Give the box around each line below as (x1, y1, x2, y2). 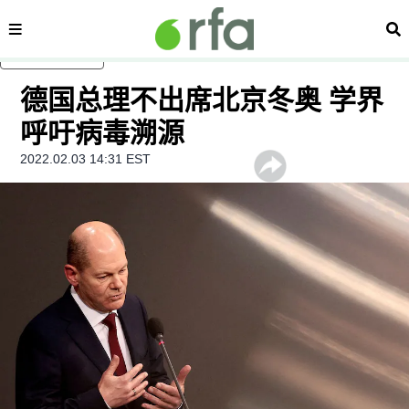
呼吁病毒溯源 (20, 118, 185, 148)
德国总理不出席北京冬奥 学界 (20, 85, 384, 115)
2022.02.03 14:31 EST (20, 152, 152, 166)
